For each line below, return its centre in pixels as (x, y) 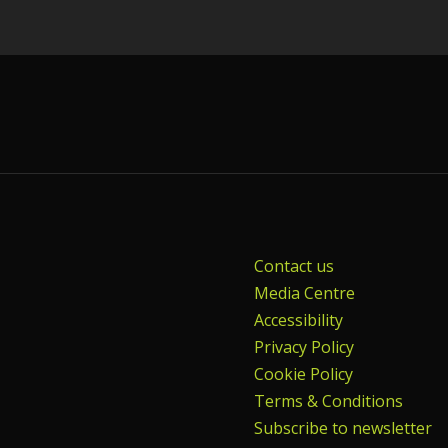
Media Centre (304, 293)
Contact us (294, 266)
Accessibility (298, 320)
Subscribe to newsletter (343, 428)
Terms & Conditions (328, 401)
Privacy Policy (304, 347)
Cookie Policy (303, 374)
